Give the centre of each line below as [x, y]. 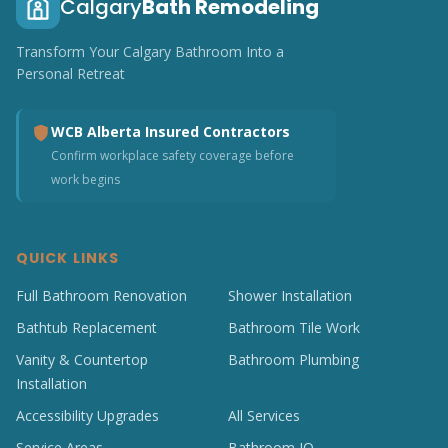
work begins [85, 179]
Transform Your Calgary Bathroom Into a [150, 51]
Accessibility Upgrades [87, 415]
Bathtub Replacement [86, 327]
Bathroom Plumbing [293, 359]
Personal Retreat [70, 73]
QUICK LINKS [68, 258]
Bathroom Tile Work [294, 327]
